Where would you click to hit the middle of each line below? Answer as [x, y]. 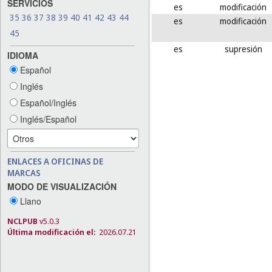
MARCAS [24, 172]
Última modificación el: [51, 232]
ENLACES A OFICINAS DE [55, 161]
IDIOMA [23, 55]
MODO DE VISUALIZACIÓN [62, 186]
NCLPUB [22, 221]
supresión [243, 49]
